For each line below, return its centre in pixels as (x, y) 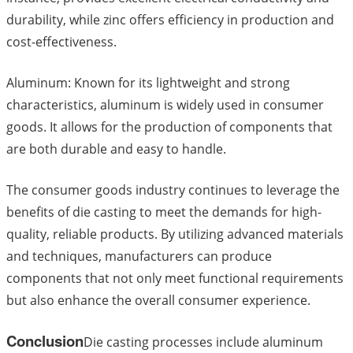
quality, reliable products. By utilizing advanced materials (175, 234)
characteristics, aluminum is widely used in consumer (165, 105)
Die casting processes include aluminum (203, 342)
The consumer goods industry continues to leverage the (173, 190)
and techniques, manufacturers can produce (139, 256)
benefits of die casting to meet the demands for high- (164, 212)
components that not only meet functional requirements (175, 279)
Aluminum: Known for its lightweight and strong (148, 83)
